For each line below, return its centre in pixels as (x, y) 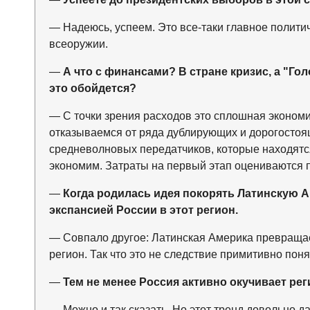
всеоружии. (78, 44)
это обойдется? (92, 89)
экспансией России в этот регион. (143, 210)
